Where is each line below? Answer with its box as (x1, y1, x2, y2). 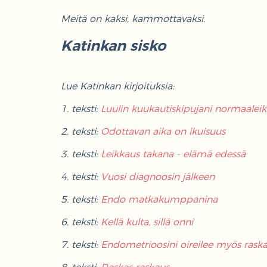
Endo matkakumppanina (101, 194, 218, 204)
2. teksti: (61, 126, 101, 136)
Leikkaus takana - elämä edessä (101, 149, 246, 159)
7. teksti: (61, 240, 101, 250)
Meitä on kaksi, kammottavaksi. (61, 14, 208, 24)
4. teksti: (61, 172, 101, 182)
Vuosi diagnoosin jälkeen (101, 172, 215, 182)
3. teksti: (61, 149, 101, 159)
